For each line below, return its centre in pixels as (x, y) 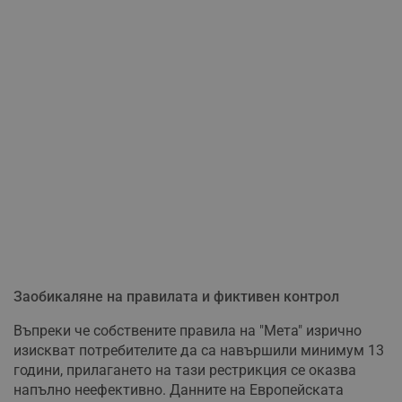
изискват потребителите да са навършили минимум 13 (199, 351)
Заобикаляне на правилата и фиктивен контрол (176, 297)
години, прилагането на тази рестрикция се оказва (185, 371)
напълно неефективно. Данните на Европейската (179, 390)
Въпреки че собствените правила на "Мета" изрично (188, 331)
